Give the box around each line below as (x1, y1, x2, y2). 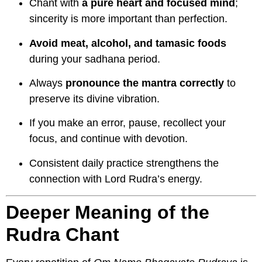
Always (29, 77, 65, 89)
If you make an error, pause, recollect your (29, 117, 226, 129)
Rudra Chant (6, 224, 119, 246)
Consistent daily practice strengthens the (29, 157, 219, 169)
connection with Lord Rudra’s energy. (29, 173, 202, 185)
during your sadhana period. (29, 53, 160, 65)
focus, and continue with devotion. (29, 133, 188, 145)
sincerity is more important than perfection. (29, 13, 227, 25)
